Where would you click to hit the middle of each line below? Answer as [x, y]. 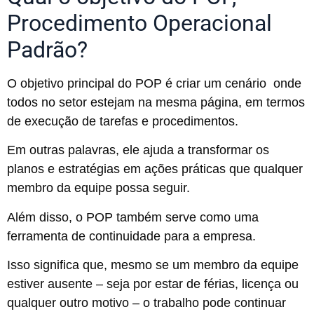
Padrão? [47, 49]
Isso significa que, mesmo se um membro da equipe [153, 265]
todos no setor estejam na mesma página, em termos [156, 102]
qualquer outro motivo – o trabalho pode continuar [146, 303]
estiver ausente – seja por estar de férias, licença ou [153, 284]
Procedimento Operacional [139, 23]
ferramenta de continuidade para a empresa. [133, 236]
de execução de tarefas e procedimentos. [124, 121]
